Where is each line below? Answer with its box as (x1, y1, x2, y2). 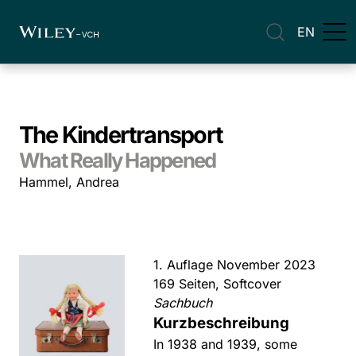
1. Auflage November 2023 (153, 257, 316, 273)
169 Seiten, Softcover (153, 276, 282, 292)
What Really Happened (19, 148, 216, 172)
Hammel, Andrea (19, 174, 119, 190)
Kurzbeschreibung (153, 314, 290, 332)
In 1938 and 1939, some (153, 336, 298, 352)
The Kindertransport (19, 121, 222, 149)
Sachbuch (153, 295, 213, 311)
